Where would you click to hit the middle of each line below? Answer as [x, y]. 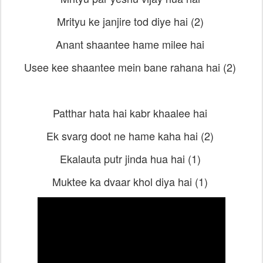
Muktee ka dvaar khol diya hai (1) [131, 181]
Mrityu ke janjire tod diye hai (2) [131, 21]
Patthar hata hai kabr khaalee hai [131, 113]
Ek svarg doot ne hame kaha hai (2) [131, 136]
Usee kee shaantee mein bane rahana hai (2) [131, 67]
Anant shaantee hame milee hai [131, 44]
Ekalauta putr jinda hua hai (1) [131, 159]
